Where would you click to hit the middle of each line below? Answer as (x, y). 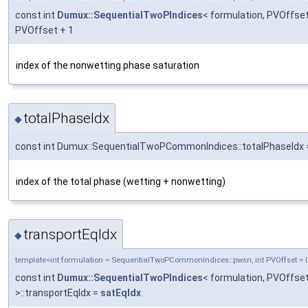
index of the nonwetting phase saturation (108, 65)
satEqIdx (121, 293)
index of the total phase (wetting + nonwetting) (121, 182)
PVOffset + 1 (44, 30)
